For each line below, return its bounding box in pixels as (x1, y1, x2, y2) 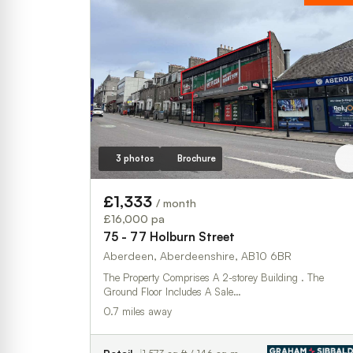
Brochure (176, 152, 216, 164)
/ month (156, 195, 196, 210)
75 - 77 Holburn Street (103, 229, 235, 244)
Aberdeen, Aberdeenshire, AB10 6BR (103, 248, 292, 262)
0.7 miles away (103, 304, 172, 318)
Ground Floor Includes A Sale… (103, 284, 241, 298)
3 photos (115, 152, 154, 164)
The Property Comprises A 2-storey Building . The (103, 270, 324, 284)
